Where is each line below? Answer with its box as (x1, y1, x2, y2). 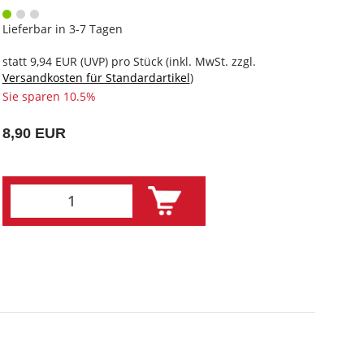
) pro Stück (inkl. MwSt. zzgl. (104, 53, 256, 69)
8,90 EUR (2, 124, 66, 141)
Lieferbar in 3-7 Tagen (2, 20, 123, 37)
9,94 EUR (29, 53, 77, 69)
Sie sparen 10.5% (2, 88, 96, 104)
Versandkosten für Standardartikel (2, 69, 190, 85)
